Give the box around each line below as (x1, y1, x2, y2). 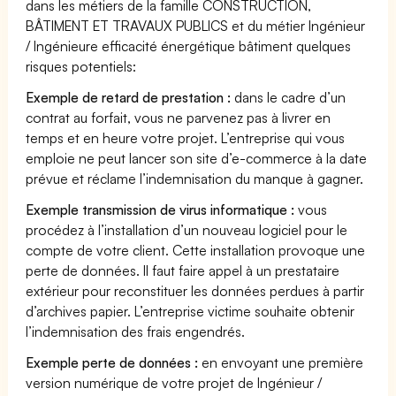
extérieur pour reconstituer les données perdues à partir (26, 281, 365, 300)
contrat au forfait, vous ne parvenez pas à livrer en (26, 108, 331, 126)
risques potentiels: (26, 57, 137, 75)
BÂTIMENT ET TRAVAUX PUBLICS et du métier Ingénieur (26, 16, 366, 34)
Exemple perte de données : (26, 353, 199, 371)
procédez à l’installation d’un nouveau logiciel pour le (26, 220, 348, 239)
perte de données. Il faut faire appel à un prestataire (26, 261, 340, 279)
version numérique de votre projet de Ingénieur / (26, 373, 323, 392)
